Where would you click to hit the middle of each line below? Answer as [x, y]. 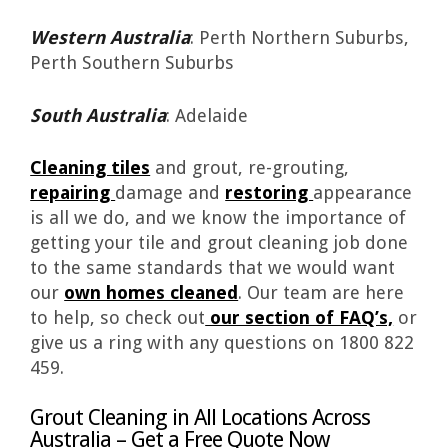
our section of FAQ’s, [299, 317]
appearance [363, 192]
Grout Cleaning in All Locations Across [200, 418]
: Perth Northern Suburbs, [300, 38]
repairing [73, 192]
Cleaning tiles [90, 167]
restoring [269, 192]
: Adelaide [207, 115]
